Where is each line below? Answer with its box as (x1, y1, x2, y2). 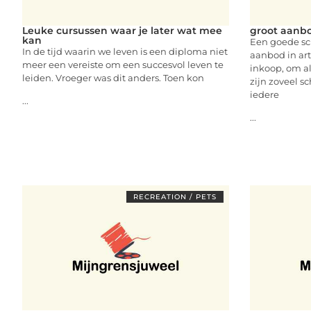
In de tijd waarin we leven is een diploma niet (22, 45, 228, 57)
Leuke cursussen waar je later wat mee (22, 24, 222, 37)
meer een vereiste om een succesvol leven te (22, 58, 224, 70)
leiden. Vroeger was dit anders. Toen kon (22, 72, 204, 83)
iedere (249, 88, 279, 100)
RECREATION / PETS (133, 192, 217, 201)
